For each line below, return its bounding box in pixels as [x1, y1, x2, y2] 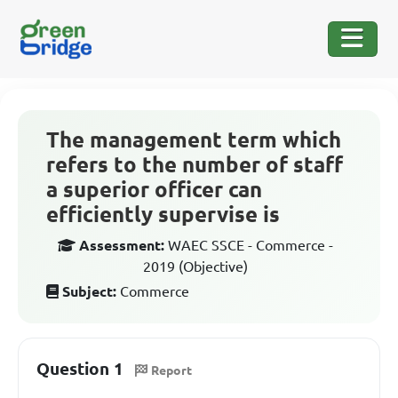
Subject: [62, 283, 116, 299]
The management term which [46, 128, 341, 152]
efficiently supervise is [46, 203, 280, 227]
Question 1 [36, 359, 123, 378]
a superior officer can [46, 178, 262, 202]
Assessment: [79, 237, 164, 253]
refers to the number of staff [46, 153, 343, 177]
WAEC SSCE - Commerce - [168, 237, 333, 253]
